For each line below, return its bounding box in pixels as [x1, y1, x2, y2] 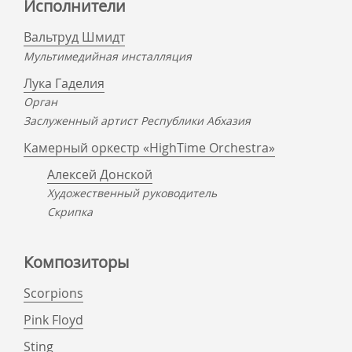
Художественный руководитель [47, 185, 217, 200]
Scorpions [24, 284, 83, 302]
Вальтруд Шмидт [24, 28, 125, 46]
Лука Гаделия [24, 75, 104, 92]
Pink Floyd [24, 311, 83, 328]
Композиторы [24, 251, 129, 273]
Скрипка [47, 204, 93, 219]
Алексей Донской [47, 166, 152, 183]
